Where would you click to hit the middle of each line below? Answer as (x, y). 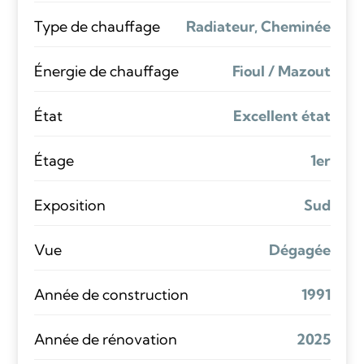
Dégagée (299, 249)
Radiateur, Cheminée (258, 26)
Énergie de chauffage (106, 71)
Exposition (69, 205)
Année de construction (111, 294)
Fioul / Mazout (281, 71)
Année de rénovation (105, 339)
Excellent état (282, 115)
